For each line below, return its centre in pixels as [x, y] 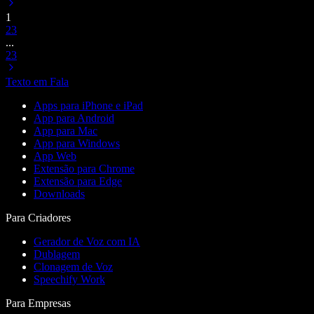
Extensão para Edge [78, 182]
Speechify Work [69, 280]
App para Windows [77, 144]
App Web [55, 156]
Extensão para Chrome [84, 169]
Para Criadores [38, 218]
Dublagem [57, 254]
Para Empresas [38, 303]
